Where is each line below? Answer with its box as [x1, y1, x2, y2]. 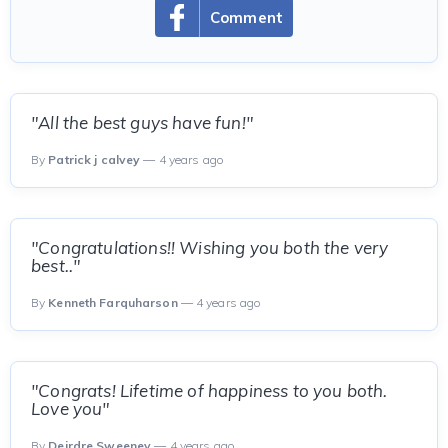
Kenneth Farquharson [48, 295, 178, 310]
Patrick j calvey [48, 152, 141, 167]
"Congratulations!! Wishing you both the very [31, 237, 389, 258]
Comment [209, 8, 284, 27]
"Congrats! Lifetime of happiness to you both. [31, 380, 388, 401]
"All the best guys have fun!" [31, 112, 253, 133]
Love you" [31, 398, 110, 419]
